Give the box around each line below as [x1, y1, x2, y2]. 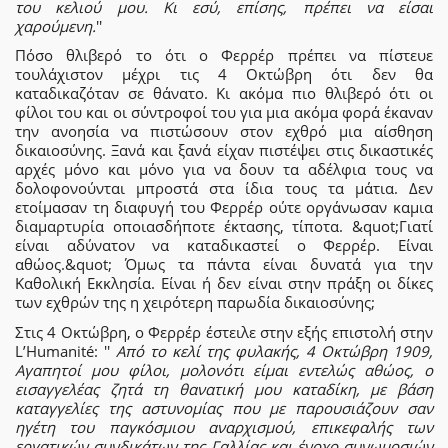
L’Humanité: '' [15, 340, 116, 361]
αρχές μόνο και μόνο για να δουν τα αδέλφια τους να [15, 159, 433, 180]
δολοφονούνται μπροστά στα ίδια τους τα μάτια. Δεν [15, 178, 433, 199]
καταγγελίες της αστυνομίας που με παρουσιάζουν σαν [15, 397, 433, 418]
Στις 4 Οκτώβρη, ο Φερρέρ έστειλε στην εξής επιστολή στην [15, 321, 433, 342]
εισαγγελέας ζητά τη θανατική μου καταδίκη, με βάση [15, 378, 433, 399]
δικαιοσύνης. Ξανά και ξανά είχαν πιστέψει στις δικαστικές [15, 140, 433, 161]
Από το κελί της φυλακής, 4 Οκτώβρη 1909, [116, 340, 433, 361]
